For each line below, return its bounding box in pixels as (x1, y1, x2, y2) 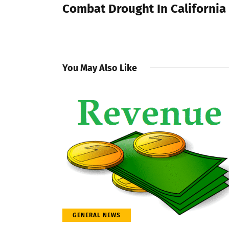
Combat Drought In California (62, 1, 226, 16)
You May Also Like (62, 62, 137, 74)
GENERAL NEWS (73, 212, 121, 219)
